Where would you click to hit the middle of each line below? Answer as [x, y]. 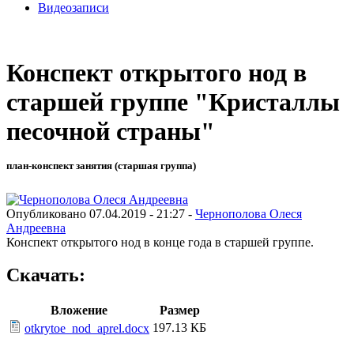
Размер [179, 311]
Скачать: [46, 275]
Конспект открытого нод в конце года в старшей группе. [160, 242]
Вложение [79, 311]
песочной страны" [111, 132]
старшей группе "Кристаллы [173, 102]
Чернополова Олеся [249, 213]
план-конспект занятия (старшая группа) [101, 166]
